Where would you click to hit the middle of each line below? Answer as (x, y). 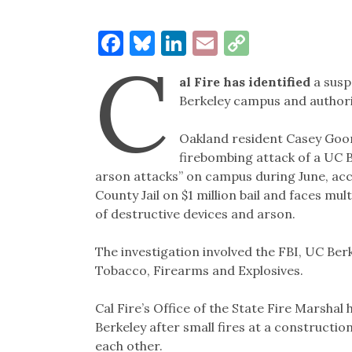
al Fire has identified (247, 82)
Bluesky (200, 43)
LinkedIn (237, 43)
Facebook (177, 43)
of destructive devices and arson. (195, 214)
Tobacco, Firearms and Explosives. (199, 271)
